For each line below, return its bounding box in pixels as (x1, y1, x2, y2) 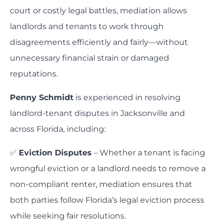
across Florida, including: (10, 124, 106, 134)
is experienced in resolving (74, 93, 181, 103)
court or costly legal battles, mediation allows (10, 6, 187, 16)
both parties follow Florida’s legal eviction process (10, 195, 204, 205)
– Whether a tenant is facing (92, 148, 205, 158)
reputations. (10, 69, 58, 79)
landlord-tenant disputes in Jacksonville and (10, 109, 185, 118)
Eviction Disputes (19, 148, 92, 158)
